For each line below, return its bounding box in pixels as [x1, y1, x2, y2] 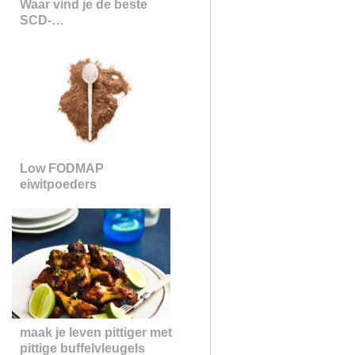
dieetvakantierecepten [19, 29, 153, 43]
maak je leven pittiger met [19, 326, 172, 339]
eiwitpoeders [19, 177, 97, 191]
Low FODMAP [19, 162, 104, 175]
